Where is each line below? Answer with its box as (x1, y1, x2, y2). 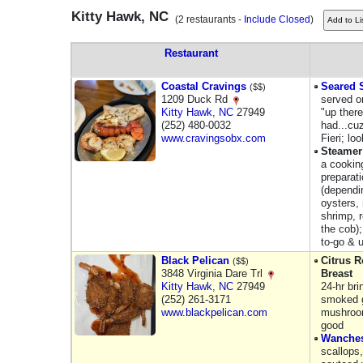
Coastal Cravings (161, 80, 246, 92)
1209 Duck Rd (161, 93, 231, 105)
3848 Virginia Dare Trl (161, 267, 266, 280)
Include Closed (244, 14, 310, 25)
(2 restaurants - (170, 14, 244, 25)
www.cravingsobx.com (161, 132, 266, 144)
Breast (321, 267, 352, 280)
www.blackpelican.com (161, 306, 267, 318)
